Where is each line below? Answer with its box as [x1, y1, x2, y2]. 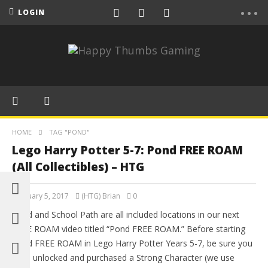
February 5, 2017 [12, 191, 69, 202]
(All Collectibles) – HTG [12, 159, 144, 175]
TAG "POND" [49, 127, 90, 137]
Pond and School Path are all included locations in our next [12, 209, 239, 221]
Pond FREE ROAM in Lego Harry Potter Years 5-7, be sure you [12, 237, 252, 249]
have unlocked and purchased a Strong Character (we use [12, 252, 234, 264]
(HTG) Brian [81, 191, 120, 202]
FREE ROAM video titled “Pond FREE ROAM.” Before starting [12, 223, 245, 235]
